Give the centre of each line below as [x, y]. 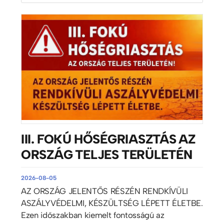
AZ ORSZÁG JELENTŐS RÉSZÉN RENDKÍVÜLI [104, 191]
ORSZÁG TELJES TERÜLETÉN [106, 155]
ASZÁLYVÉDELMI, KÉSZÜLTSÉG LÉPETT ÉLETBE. [112, 203]
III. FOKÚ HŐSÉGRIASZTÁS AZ [108, 139]
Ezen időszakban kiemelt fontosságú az [92, 215]
